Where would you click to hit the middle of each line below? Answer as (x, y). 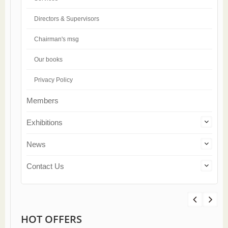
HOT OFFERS (51, 219)
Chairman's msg (56, 39)
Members (42, 101)
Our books (48, 60)
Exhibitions (45, 122)
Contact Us (45, 166)
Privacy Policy (53, 80)
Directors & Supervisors (67, 19)
